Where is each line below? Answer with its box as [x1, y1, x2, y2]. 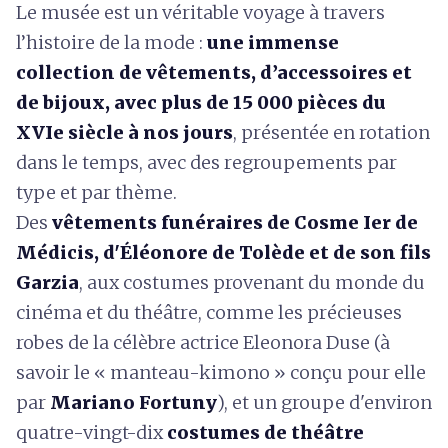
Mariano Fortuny [50, 391, 217, 414]
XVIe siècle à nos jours [16, 121, 233, 144]
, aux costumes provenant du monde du [79, 271, 425, 294]
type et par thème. [16, 181, 177, 204]
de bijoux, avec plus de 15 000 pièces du [16, 91, 386, 114]
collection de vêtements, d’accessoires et [16, 61, 412, 84]
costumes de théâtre [167, 421, 364, 444]
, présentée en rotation [233, 121, 430, 144]
